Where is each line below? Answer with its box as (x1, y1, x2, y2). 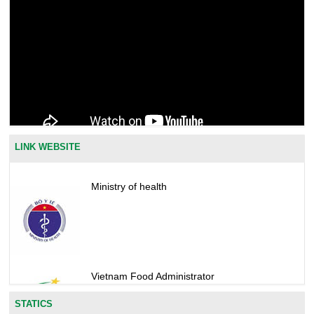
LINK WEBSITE (15, 142, 81, 153)
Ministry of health (90, 181, 167, 193)
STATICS (15, 299, 53, 310)
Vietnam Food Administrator (90, 271, 214, 282)
